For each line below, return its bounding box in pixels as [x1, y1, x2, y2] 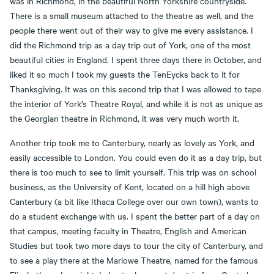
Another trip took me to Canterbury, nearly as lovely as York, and [10, 136, 254, 149]
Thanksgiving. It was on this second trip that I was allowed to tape [10, 83, 261, 95]
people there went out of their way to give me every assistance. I [10, 24, 253, 36]
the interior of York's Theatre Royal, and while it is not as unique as [10, 97, 263, 109]
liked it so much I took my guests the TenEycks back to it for [10, 68, 240, 80]
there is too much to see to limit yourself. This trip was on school [10, 166, 256, 178]
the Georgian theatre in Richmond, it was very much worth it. [10, 112, 239, 124]
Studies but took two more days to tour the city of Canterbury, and [10, 239, 263, 251]
